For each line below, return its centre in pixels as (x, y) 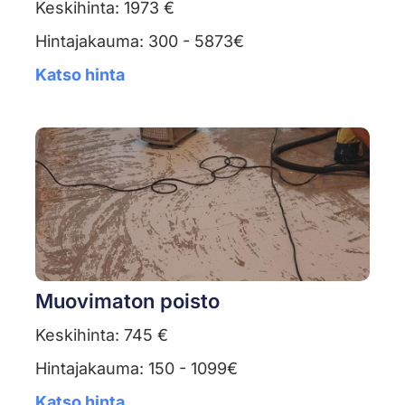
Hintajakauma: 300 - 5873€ (139, 42)
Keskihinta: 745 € (101, 335)
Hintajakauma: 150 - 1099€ (136, 369)
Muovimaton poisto (127, 301)
